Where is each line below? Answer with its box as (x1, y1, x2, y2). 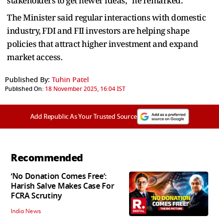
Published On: (5, 84, 44, 93)
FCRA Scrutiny (11, 190, 62, 202)
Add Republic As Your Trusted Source (30, 111, 137, 121)
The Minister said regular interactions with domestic (7, 11, 206, 23)
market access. (7, 51, 62, 63)
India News (11, 208, 41, 214)
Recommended (11, 150, 83, 165)
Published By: (5, 74, 50, 85)
